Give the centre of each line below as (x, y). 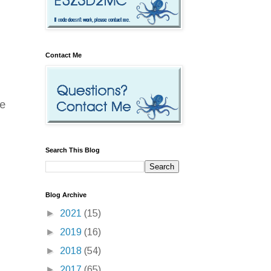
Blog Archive (66, 194)
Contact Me (64, 55)
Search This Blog (73, 150)
